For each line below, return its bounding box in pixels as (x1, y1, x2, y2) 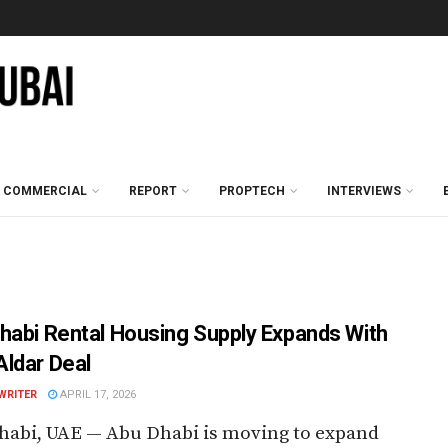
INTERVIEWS (327, 184, 401, 198)
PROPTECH (219, 184, 285, 198)
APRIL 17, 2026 (57, 388, 136, 401)
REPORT (129, 184, 177, 198)
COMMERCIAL (3, 184, 87, 198)
